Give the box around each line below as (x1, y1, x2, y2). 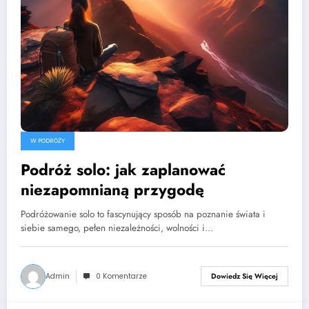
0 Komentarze (96, 270, 147, 281)
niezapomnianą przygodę (21, 178, 204, 201)
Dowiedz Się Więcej (211, 271, 278, 282)
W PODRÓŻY (30, 136, 65, 145)
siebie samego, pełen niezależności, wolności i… (21, 221, 213, 235)
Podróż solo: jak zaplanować (21, 158, 226, 181)
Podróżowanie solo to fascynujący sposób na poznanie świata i (21, 207, 266, 221)
